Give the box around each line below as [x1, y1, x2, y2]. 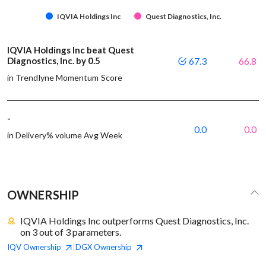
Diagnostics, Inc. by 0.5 [7, 55, 102, 66]
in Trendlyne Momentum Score [7, 72, 122, 83]
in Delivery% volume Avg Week [7, 129, 122, 140]
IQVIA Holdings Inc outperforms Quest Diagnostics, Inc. [20, 214, 249, 226]
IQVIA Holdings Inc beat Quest [7, 44, 134, 55]
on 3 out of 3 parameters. [20, 226, 122, 237]
